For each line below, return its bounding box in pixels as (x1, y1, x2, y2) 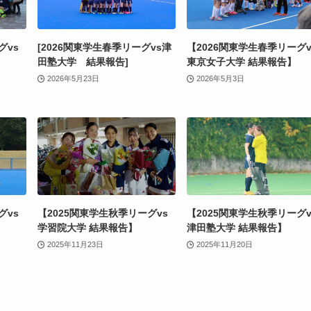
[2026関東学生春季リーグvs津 (37, 42, 171, 53)
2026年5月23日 (47, 74, 99, 83)
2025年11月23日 (47, 239, 103, 249)
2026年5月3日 (196, 74, 244, 83)
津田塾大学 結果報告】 (187, 221, 287, 233)
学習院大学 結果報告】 (37, 221, 137, 233)
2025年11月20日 (196, 239, 253, 249)
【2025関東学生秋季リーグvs (37, 207, 168, 219)
